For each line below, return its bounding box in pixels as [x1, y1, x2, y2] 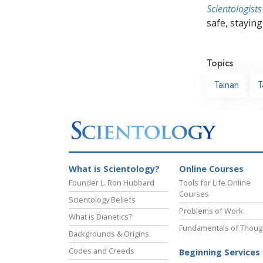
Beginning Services [179, 247, 260, 258]
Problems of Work [179, 205, 243, 217]
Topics [207, 56, 233, 70]
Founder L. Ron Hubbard [69, 177, 154, 188]
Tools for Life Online [179, 177, 251, 188]
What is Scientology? [69, 163, 160, 175]
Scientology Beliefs [69, 194, 136, 205]
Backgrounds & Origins [69, 228, 149, 240]
